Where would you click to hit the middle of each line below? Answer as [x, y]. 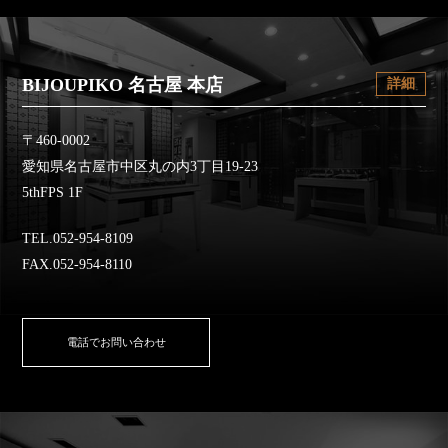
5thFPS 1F [53, 192]
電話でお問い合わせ [116, 342]
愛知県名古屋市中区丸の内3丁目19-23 [140, 166]
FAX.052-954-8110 [77, 264]
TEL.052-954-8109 [78, 238]
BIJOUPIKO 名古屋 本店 [123, 85]
